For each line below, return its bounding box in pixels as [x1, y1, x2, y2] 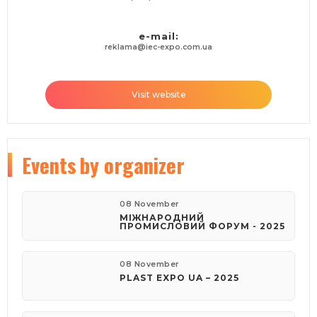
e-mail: [138, 31, 179, 42]
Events [22, 150, 76, 180]
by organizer [80, 150, 185, 180]
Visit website [131, 89, 186, 100]
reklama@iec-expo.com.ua [105, 42, 212, 52]
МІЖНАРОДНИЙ [120, 212, 205, 224]
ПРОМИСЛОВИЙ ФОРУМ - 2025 [120, 221, 286, 232]
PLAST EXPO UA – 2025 [120, 272, 240, 284]
